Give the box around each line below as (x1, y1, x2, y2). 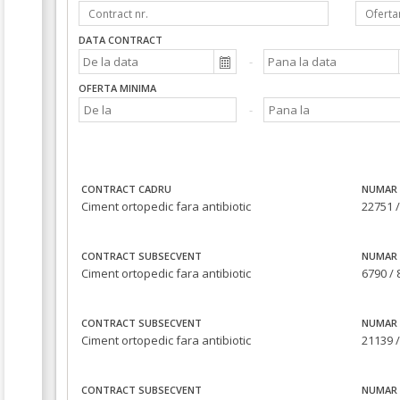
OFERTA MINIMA (79, 81, 156, 96)
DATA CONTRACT (79, 33, 162, 46)
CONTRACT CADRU (81, 182, 171, 196)
